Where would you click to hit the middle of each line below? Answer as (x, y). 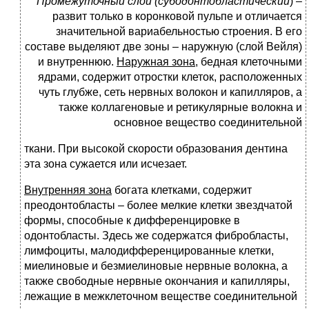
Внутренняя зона (68, 190)
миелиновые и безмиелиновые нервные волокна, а (156, 266)
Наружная (143, 62)
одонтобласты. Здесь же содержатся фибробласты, (156, 236)
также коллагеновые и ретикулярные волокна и (180, 108)
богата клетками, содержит (182, 190)
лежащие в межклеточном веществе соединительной (161, 297)
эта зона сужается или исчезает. (106, 164)
